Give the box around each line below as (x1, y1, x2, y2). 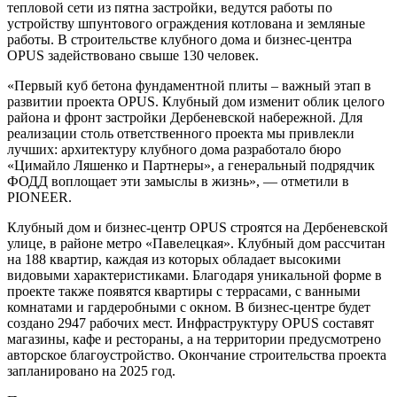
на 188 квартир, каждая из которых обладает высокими (7, 252, 341, 268)
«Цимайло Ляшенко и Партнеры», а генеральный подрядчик (7, 158, 375, 174)
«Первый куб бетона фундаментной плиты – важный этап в (7, 78, 371, 94)
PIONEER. (7, 190, 72, 206)
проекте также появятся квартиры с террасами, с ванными (7, 284, 361, 300)
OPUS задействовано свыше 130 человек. (7, 48, 259, 64)
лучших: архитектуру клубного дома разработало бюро (7, 142, 341, 158)
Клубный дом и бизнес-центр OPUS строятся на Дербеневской (7, 220, 388, 236)
